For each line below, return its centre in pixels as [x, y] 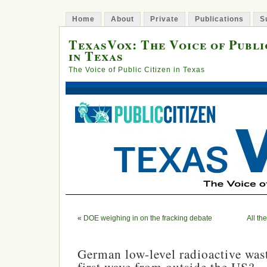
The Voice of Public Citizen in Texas [137, 70]
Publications [219, 19]
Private [164, 19]
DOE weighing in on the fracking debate [148, 218]
